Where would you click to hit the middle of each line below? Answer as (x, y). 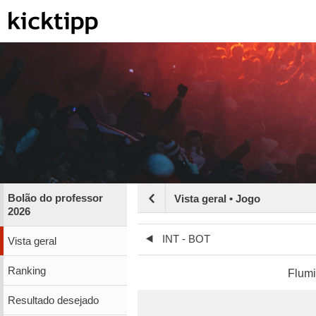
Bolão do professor (55, 198)
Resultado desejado (53, 300)
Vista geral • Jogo (217, 199)
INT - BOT (186, 239)
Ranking (26, 271)
